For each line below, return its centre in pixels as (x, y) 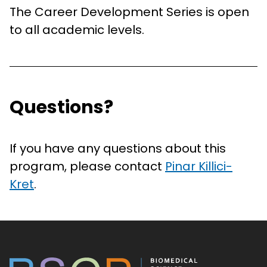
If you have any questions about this (118, 149)
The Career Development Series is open (129, 12)
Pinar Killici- (199, 167)
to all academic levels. (77, 30)
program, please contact (87, 167)
